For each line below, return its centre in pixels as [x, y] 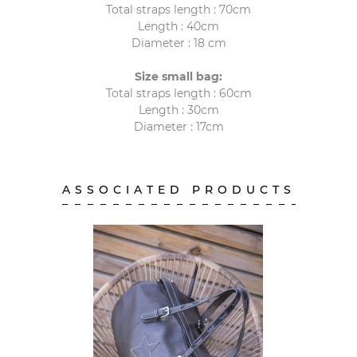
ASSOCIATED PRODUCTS [178, 189]
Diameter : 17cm [178, 126]
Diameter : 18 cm [178, 43]
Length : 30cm [178, 110]
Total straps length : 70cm [178, 9]
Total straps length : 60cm [178, 93]
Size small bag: [178, 76]
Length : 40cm [178, 26]
